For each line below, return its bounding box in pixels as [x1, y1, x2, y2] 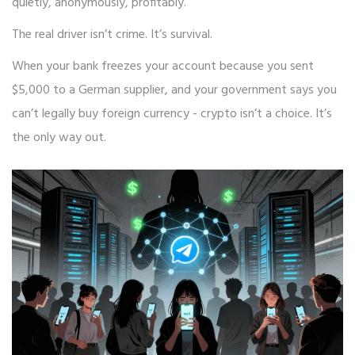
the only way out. [12, 128, 106, 149]
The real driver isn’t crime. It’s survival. [12, 25, 212, 46]
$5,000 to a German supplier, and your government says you [12, 80, 337, 101]
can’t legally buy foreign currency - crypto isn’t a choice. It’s [12, 104, 332, 125]
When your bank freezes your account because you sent [12, 56, 314, 78]
